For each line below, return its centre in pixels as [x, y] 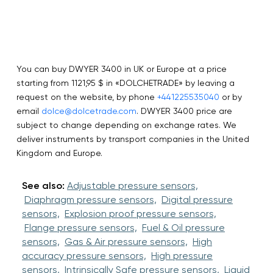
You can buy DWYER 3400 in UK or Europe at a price [122, 69]
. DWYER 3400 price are [184, 111]
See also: [43, 185]
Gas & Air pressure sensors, [126, 241]
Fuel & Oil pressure [183, 227]
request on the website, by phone [87, 97]
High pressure [182, 255]
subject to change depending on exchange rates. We [126, 125]
